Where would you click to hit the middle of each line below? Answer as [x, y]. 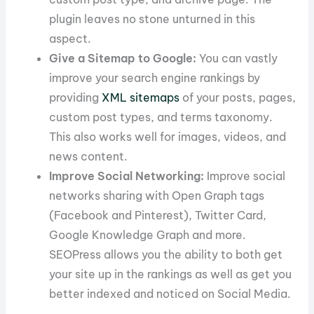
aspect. [70, 39]
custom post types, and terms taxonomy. [161, 117]
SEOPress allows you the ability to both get [166, 255]
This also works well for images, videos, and [168, 137]
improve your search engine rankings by [155, 78]
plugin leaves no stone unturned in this [152, 19]
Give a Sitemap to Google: [123, 59]
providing [76, 98]
